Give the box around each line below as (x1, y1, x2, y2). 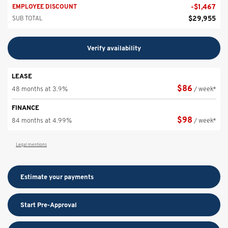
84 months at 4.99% (12, 116, 72, 125)
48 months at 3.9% (12, 84, 68, 93)
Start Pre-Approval (20, 200, 77, 209)
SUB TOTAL (12, 14, 43, 22)
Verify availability (87, 43, 141, 52)
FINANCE (12, 103, 39, 112)
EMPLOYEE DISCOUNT (12, 2, 77, 10)
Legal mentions (16, 141, 47, 148)
